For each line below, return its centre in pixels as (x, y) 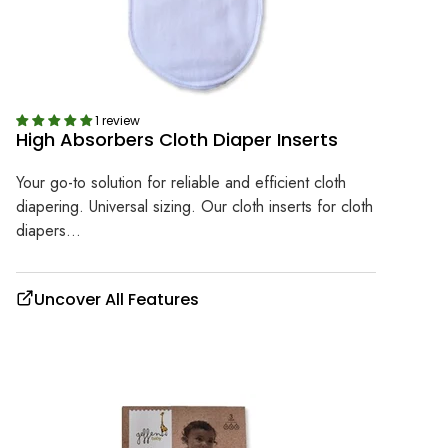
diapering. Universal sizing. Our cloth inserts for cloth (194, 207)
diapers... (48, 231)
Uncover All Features (116, 300)
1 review (117, 120)
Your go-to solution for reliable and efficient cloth (181, 183)
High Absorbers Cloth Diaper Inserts (177, 139)
